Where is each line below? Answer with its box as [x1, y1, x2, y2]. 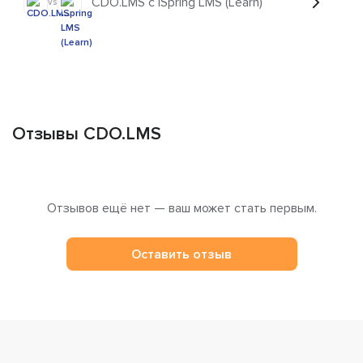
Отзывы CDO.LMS [12, 123, 161, 146]
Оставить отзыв [131, 246, 232, 263]
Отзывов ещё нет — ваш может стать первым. [46, 200, 317, 217]
